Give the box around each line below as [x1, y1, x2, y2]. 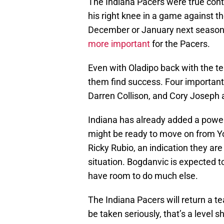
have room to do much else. [88, 170, 198, 181]
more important [88, 38, 150, 49]
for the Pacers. [150, 38, 210, 49]
